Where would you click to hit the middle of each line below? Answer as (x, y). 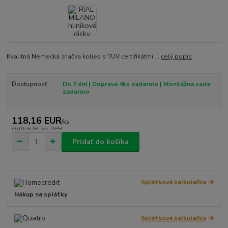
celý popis (177, 57)
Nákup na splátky (41, 195)
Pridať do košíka (101, 141)
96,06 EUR (25, 128)
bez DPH (51, 128)
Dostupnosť (29, 84)
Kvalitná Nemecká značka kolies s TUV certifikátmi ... (84, 57)
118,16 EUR (36, 120)
